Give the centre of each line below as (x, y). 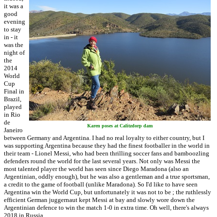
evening (15, 22)
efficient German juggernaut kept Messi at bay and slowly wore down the (99, 200)
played (13, 107)
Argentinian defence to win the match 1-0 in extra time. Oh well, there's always (106, 208)
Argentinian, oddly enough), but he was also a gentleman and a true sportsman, (107, 177)
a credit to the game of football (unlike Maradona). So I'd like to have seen (101, 184)
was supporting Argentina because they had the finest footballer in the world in (107, 146)
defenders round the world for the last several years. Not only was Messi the (102, 161)
